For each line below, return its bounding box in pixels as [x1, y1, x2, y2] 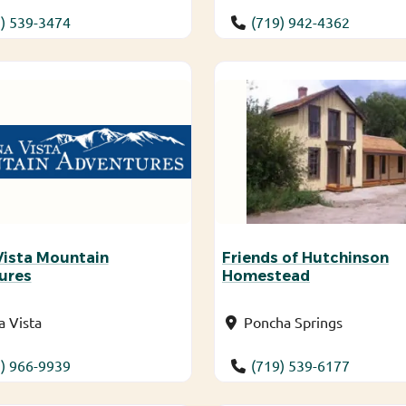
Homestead [221, 267, 310, 285]
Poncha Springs [243, 313, 343, 332]
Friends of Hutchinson [221, 249, 389, 267]
